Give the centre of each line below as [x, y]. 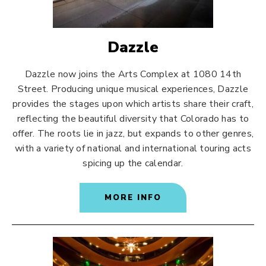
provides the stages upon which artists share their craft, [133, 104]
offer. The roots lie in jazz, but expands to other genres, [133, 134]
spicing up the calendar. [133, 163]
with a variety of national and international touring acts [133, 148]
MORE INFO [133, 198]
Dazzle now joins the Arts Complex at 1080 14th [133, 74]
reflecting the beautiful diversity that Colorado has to [133, 119]
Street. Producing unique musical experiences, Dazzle [133, 89]
